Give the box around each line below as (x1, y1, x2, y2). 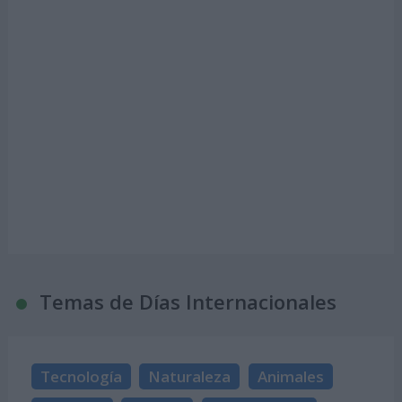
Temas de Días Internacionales (39, 288, 336, 316)
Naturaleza (148, 365, 232, 387)
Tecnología (40, 365, 123, 387)
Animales (257, 365, 324, 387)
